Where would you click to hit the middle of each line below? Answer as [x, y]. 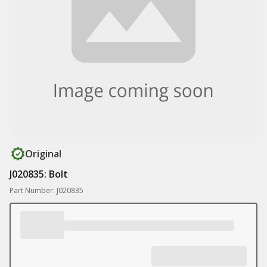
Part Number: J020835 [46, 190]
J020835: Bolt [39, 174]
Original [43, 154]
